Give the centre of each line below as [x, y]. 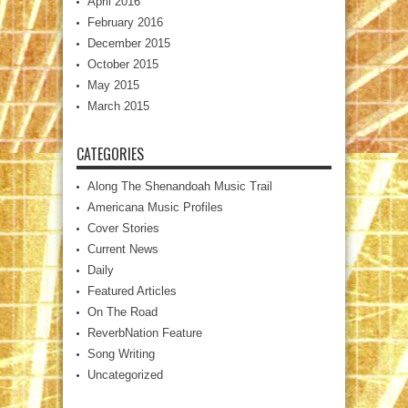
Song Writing [121, 354]
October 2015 [123, 65]
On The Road [122, 312]
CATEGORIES [110, 154]
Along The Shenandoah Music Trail [180, 187]
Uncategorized [125, 375]
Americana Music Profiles [155, 208]
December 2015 [129, 44]
